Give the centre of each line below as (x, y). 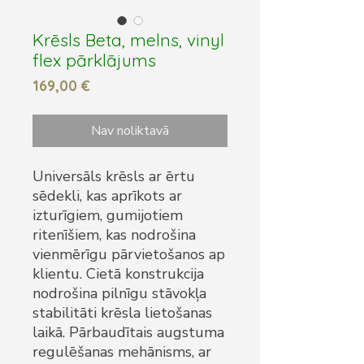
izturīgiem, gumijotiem (108, 215)
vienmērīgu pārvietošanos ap (129, 254)
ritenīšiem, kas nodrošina (114, 235)
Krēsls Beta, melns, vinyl (128, 40)
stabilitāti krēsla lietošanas (122, 313)
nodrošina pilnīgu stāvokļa (119, 293)
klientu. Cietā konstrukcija (118, 274)
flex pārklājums (94, 60)
